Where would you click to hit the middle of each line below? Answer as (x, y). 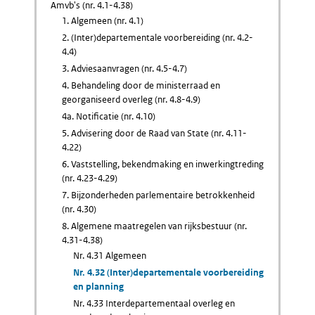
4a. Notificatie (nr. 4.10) (109, 116)
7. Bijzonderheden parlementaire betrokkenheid (158, 195)
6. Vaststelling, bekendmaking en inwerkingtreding (163, 164)
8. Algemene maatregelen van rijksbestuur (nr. (154, 226)
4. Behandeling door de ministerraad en (141, 85)
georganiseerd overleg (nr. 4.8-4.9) (131, 99)
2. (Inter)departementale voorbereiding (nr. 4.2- (157, 38)
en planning (98, 287)
